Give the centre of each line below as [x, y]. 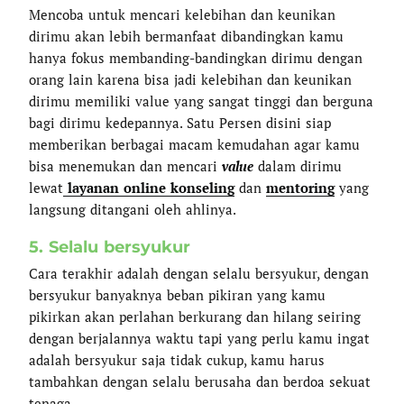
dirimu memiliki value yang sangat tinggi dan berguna [202, 101]
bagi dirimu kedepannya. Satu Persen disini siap [180, 122]
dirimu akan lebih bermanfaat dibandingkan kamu [187, 36]
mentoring [301, 187]
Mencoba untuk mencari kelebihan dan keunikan [183, 14]
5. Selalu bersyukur [110, 247]
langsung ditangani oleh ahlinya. [133, 209]
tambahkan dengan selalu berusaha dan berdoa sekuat [200, 382]
